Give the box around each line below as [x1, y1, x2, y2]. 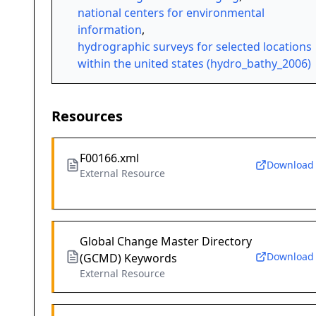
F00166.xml [80, 150, 139, 166]
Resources [51, 107, 123, 126]
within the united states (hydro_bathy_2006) [78, 56, 311, 72]
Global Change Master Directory [80, 233, 252, 250]
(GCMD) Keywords [80, 250, 177, 267]
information [78, 22, 142, 38]
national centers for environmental [78, 5, 265, 21]
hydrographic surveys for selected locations [78, 39, 312, 55]
